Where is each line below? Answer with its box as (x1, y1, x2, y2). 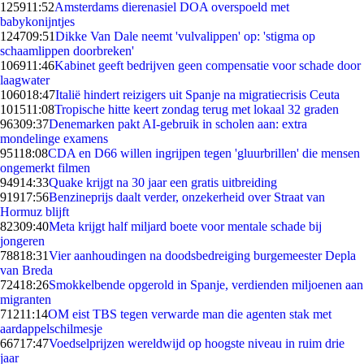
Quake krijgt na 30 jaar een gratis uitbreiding (49, 175, 277, 189)
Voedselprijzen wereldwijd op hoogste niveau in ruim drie (49, 336, 344, 350)
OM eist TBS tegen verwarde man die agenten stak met (48, 307, 331, 321)
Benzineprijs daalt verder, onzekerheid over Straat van (49, 190, 325, 204)
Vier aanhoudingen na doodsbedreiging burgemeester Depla (49, 249, 356, 262)
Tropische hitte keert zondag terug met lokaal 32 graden (54, 102, 339, 116)
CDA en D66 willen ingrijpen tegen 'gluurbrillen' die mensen (48, 146, 360, 160)
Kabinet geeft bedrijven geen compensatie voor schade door (54, 58, 361, 72)
